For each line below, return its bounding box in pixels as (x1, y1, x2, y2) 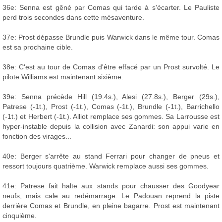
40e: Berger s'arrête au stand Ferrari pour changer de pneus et (2, 152, 220, 161)
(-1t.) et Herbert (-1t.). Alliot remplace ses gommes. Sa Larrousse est (2, 112, 220, 121)
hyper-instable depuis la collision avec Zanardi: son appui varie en (2, 122, 220, 131)
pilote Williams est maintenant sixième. (2, 73, 123, 81)
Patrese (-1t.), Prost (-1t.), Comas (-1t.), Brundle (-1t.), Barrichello (2, 103, 220, 111)
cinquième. (2, 212, 37, 220)
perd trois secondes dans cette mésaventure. (2, 13, 144, 22)
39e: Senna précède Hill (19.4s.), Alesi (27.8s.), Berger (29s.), (2, 93, 220, 101)
